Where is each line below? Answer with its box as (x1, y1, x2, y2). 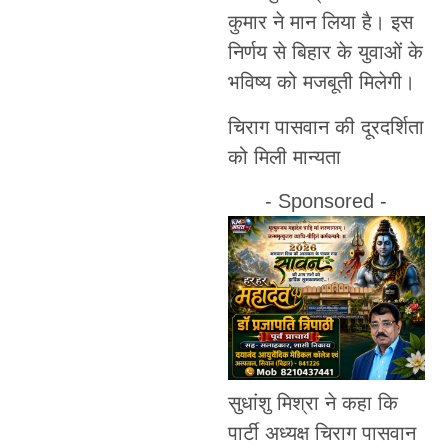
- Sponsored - (265, 190, 388, 213)
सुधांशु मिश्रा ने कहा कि (227, 391, 398, 414)
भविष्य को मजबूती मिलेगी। (227, 71, 415, 94)
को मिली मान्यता (227, 145, 341, 168)
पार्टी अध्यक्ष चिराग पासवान (227, 421, 416, 444)
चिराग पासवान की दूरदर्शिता (227, 115, 424, 138)
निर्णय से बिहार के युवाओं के (227, 41, 423, 64)
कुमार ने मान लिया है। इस (227, 11, 413, 34)
